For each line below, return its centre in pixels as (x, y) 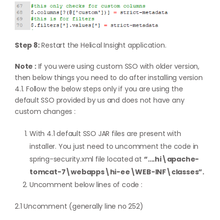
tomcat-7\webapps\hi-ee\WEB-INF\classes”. (117, 172)
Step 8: (27, 45)
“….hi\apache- (171, 159)
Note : (26, 66)
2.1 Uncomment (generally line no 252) (79, 206)
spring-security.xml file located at (87, 159)
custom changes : (45, 111)
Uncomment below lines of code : (86, 184)
